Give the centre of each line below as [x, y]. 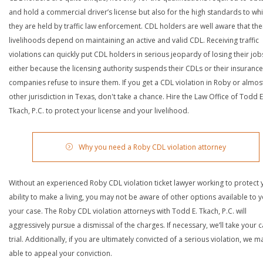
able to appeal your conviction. [60, 253]
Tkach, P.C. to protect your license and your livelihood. [99, 110]
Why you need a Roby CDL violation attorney [152, 147]
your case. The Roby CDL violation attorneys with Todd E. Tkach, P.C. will [128, 211]
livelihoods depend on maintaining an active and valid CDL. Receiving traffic [134, 40]
